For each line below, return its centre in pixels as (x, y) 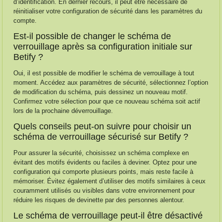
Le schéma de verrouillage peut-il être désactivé (108, 216)
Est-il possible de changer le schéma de (92, 36)
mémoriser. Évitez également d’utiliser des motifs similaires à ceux (110, 181)
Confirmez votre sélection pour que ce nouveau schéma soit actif (107, 101)
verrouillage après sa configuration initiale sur (103, 47)
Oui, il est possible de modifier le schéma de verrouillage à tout (104, 73)
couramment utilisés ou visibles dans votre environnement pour (104, 191)
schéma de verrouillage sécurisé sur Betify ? (101, 137)
